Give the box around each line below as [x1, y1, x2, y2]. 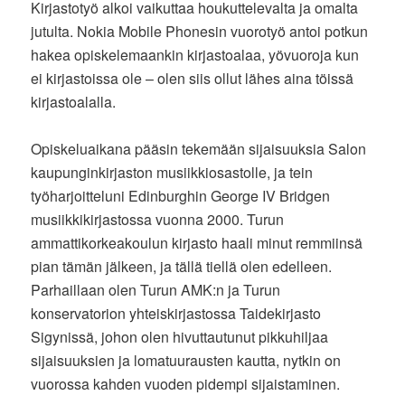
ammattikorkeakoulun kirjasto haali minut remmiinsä [31, 231, 363, 253]
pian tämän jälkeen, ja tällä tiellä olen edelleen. [31, 255, 333, 277]
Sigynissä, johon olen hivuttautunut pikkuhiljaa [31, 325, 329, 347]
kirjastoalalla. [31, 90, 117, 112]
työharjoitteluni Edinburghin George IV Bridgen [31, 184, 331, 206]
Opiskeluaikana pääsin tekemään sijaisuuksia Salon [31, 137, 367, 159]
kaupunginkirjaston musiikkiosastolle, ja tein [31, 161, 314, 183]
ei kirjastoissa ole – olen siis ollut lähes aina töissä [31, 67, 354, 89]
